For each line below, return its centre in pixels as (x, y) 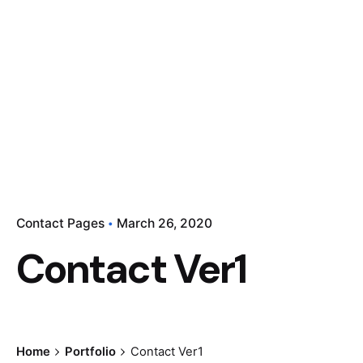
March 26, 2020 (164, 223)
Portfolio (90, 352)
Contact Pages (60, 223)
